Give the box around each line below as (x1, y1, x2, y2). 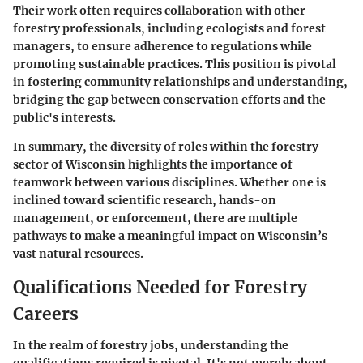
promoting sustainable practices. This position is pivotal (13, 57, 336, 72)
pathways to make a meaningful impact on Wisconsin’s (13, 228, 327, 244)
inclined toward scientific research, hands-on (13, 193, 276, 208)
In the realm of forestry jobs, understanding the (13, 337, 288, 352)
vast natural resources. (13, 246, 143, 262)
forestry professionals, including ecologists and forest (13, 21, 326, 36)
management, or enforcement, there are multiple (13, 211, 297, 226)
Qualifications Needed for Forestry (13, 276, 307, 299)
